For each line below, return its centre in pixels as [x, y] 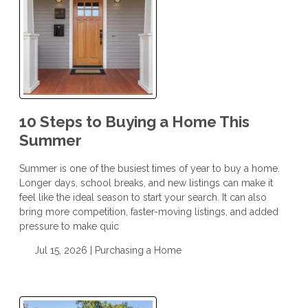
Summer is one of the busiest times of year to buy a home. [150, 168]
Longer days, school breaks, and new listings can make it [146, 183]
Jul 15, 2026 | [63, 250]
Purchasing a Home [138, 250]
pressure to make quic [69, 226]
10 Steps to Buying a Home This [134, 121]
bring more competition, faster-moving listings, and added [149, 211]
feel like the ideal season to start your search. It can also [143, 197]
